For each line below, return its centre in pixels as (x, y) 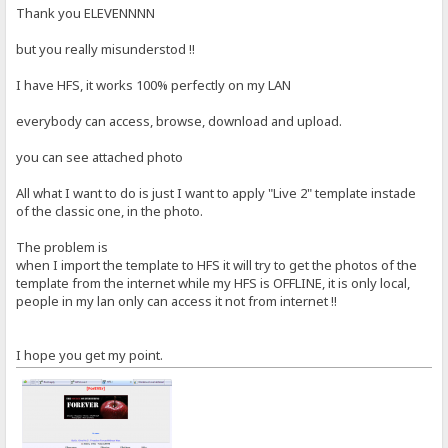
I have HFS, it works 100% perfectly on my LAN (154, 84)
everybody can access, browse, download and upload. (179, 120)
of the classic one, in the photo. (110, 210)
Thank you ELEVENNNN (86, 12)
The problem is (62, 246)
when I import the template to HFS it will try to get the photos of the (217, 264)
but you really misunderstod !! (106, 48)
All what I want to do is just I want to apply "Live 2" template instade (216, 192)
